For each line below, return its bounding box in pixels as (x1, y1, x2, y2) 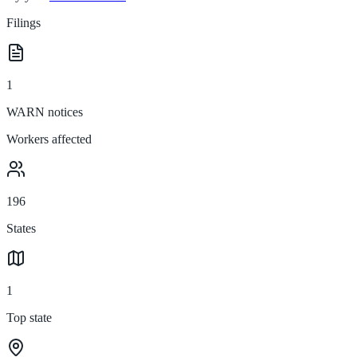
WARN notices (6, 104, 83, 119)
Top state (6, 310, 52, 324)
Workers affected (6, 131, 92, 146)
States (6, 221, 36, 235)
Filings (6, 15, 41, 29)
